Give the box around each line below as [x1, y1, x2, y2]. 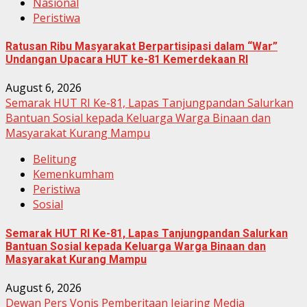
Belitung [33, 151, 77, 167]
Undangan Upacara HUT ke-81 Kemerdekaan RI [5, 53, 248, 66]
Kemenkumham [33, 167, 114, 182]
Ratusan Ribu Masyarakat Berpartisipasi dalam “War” [5, 40, 278, 53]
